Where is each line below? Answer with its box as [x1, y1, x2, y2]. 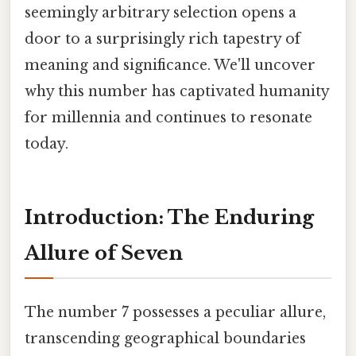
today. [25, 134, 68, 153]
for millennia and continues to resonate [25, 108, 312, 126]
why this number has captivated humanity [25, 82, 329, 100]
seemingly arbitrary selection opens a [25, 3, 296, 21]
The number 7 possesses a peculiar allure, [25, 303, 326, 321]
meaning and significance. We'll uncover [25, 56, 315, 74]
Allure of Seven [25, 241, 183, 265]
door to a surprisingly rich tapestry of [25, 29, 300, 48]
